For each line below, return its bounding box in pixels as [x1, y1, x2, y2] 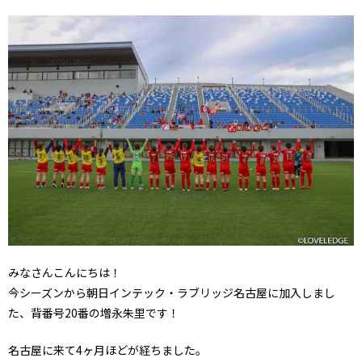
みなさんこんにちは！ [8, 264, 121, 281]
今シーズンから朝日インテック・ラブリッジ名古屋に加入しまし [8, 284, 335, 301]
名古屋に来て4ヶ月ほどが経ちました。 [8, 342, 207, 359]
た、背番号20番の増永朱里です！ [8, 305, 179, 322]
